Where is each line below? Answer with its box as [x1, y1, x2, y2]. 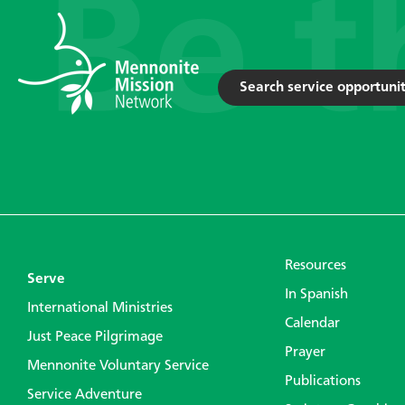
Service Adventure [27, 387, 142, 402]
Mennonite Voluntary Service [27, 358, 209, 373]
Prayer [285, 344, 325, 360]
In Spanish [285, 287, 348, 302]
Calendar [285, 316, 340, 331]
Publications [285, 373, 361, 389]
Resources [285, 258, 346, 273]
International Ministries [27, 300, 173, 316]
